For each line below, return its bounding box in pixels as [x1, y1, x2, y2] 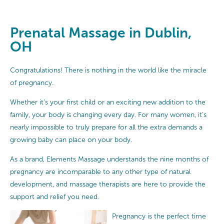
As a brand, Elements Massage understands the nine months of [10, 155, 208, 163]
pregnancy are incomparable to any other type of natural [10, 167, 190, 175]
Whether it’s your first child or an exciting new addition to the [10, 98, 205, 106]
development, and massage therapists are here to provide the [10, 180, 205, 188]
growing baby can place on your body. [10, 135, 132, 143]
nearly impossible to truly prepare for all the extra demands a [10, 123, 202, 131]
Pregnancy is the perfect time [112, 212, 206, 220]
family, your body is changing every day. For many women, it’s [10, 110, 206, 118]
